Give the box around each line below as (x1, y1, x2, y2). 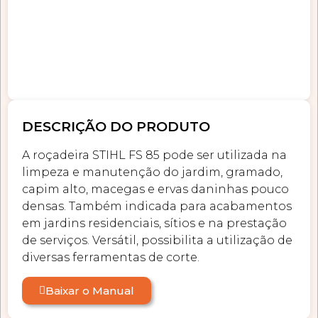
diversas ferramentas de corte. (22, 251, 199, 265)
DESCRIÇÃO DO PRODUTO (22, 119, 210, 136)
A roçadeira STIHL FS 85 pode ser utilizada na (22, 148, 287, 163)
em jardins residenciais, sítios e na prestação (22, 216, 287, 231)
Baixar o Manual (45, 283, 134, 297)
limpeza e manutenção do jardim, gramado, (22, 165, 283, 180)
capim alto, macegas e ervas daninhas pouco (22, 182, 289, 197)
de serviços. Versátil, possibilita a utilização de (22, 234, 292, 248)
